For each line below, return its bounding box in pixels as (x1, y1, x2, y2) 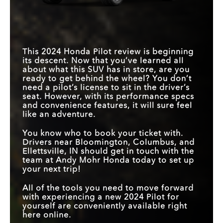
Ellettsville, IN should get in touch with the (22, 146, 194, 156)
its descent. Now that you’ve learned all (22, 55, 184, 66)
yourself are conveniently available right (22, 201, 187, 211)
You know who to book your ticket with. (22, 128, 183, 138)
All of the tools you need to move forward (22, 183, 194, 193)
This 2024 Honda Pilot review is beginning (22, 46, 194, 57)
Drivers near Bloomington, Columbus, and (22, 137, 195, 147)
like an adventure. (22, 109, 96, 119)
